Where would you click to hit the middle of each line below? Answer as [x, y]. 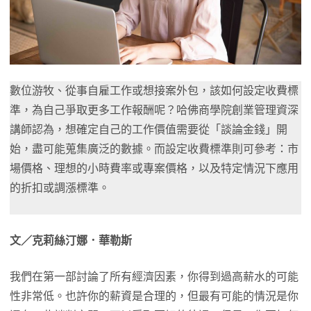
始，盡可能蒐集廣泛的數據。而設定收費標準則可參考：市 [154, 149]
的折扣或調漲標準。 [60, 188]
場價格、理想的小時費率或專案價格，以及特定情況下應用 [154, 168]
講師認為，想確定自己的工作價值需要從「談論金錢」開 [149, 129]
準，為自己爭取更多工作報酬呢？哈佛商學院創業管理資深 [154, 110]
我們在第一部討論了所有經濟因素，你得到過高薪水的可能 [154, 277]
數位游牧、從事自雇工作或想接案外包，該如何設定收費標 [154, 91]
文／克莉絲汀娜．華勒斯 [71, 241]
